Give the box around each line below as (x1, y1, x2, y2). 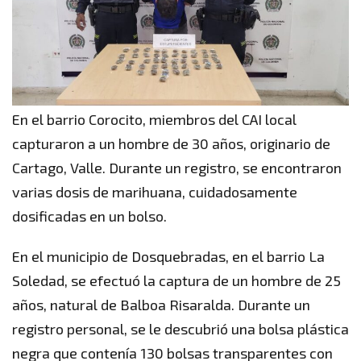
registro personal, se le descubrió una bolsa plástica (12, 320, 349, 338)
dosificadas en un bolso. (12, 207, 167, 226)
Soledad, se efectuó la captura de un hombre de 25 (12, 272, 341, 290)
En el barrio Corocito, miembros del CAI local (12, 110, 297, 129)
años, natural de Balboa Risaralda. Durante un (12, 296, 310, 314)
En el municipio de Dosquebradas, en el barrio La (12, 247, 325, 266)
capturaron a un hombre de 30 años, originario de (12, 135, 330, 153)
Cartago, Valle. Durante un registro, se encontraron (12, 159, 342, 177)
